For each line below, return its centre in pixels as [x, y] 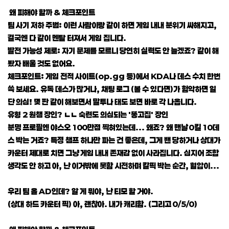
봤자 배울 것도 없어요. [41, 63]
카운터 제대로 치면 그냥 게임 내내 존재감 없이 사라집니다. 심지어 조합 [113, 153]
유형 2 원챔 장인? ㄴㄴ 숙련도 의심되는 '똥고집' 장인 [88, 114]
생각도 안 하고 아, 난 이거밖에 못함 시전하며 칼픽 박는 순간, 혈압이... [113, 165]
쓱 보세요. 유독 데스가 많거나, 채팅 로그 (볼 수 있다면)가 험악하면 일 [112, 89]
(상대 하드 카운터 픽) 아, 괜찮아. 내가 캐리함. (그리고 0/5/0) [102, 204]
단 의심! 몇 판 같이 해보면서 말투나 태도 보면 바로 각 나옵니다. [102, 101]
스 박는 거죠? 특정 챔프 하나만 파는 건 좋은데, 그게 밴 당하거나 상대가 [114, 140]
